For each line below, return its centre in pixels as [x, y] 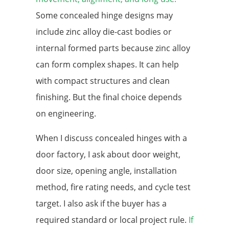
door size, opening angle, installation [106, 171]
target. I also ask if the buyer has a [101, 204]
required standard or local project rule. [112, 220]
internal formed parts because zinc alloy [113, 48]
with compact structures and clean [103, 81]
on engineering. [66, 114]
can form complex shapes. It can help [107, 65]
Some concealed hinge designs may [104, 16]
